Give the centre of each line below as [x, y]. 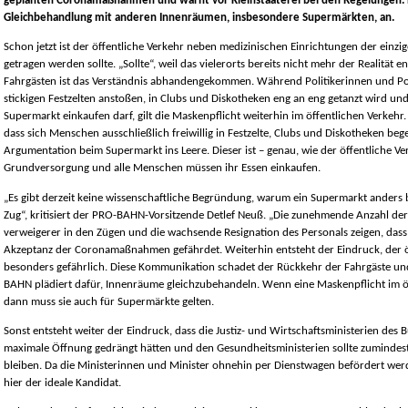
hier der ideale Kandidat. [62, 383]
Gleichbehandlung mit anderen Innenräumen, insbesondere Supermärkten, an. [199, 18]
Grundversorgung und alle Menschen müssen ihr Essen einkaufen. [162, 168]
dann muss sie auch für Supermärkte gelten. [108, 301]
